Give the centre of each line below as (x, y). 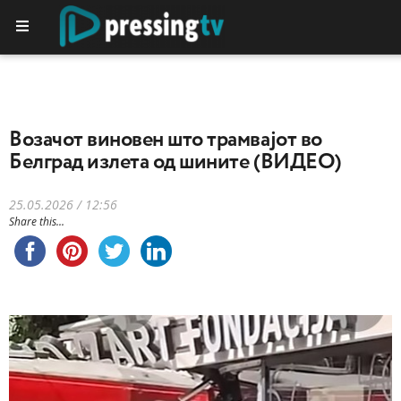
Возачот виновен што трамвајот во (166, 140)
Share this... (37, 222)
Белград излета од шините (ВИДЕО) (175, 162)
